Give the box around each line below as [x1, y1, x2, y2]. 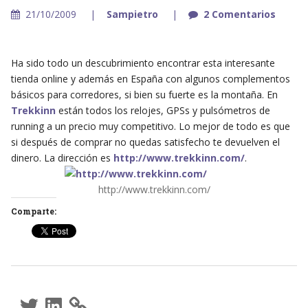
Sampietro [106, 8, 158, 21]
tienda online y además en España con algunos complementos [10, 72, 290, 86]
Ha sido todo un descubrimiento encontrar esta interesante [10, 56, 275, 70]
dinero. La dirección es [10, 151, 113, 165]
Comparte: [10, 206, 56, 217]
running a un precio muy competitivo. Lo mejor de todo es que [10, 120, 290, 133]
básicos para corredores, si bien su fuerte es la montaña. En [10, 88, 278, 102]
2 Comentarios [203, 8, 276, 21]
